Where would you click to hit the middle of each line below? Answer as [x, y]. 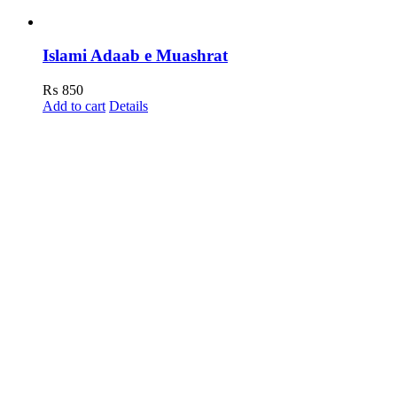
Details [128, 106]
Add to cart [74, 106]
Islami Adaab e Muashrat [135, 56]
